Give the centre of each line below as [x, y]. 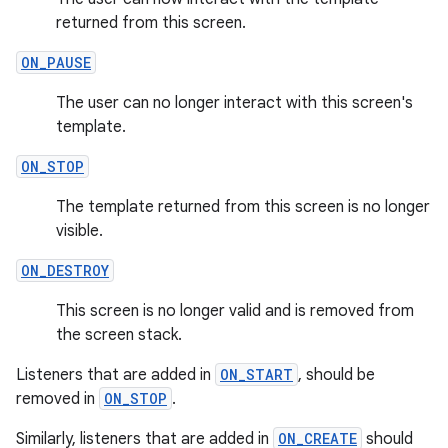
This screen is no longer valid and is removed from [235, 311]
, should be [336, 375]
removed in [57, 399]
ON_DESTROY [65, 270]
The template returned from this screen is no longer [243, 207]
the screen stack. [119, 335]
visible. [79, 231]
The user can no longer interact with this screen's [234, 103]
